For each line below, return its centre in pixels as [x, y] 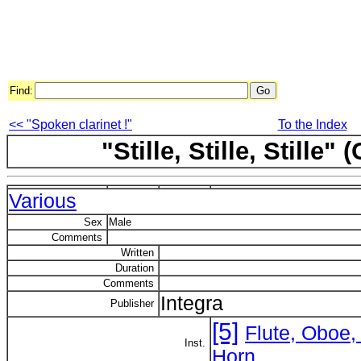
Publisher [134, 303]
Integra [192, 303]
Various [43, 201]
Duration [136, 268]
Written [139, 253]
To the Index [312, 124]
